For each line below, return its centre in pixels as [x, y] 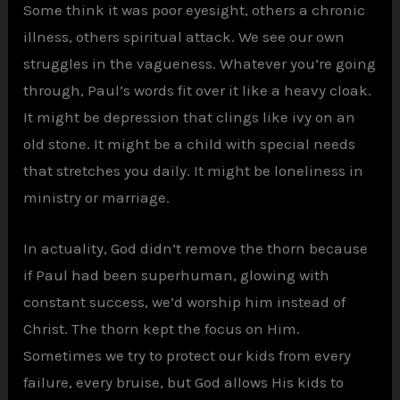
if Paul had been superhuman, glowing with [177, 275]
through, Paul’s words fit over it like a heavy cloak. [198, 91]
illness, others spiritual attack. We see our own [184, 37]
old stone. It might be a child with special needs [190, 144]
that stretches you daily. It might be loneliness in [194, 171]
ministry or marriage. [97, 198]
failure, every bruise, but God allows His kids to [184, 383]
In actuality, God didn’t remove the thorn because [196, 249]
